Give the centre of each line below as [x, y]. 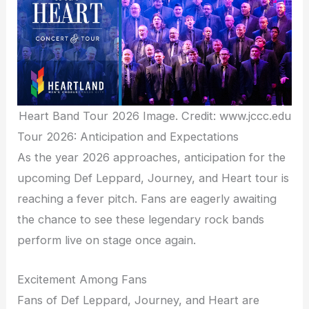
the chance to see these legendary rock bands [141, 220]
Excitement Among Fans [82, 279]
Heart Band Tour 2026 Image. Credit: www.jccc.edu [154, 116]
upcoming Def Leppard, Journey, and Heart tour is [153, 178]
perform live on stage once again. [107, 240]
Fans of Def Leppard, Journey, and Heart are [139, 300]
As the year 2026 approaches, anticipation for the [152, 158]
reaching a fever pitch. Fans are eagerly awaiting [147, 199]
